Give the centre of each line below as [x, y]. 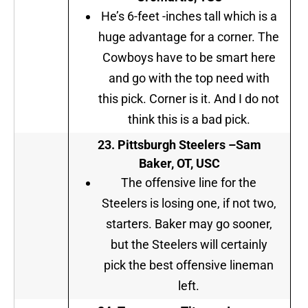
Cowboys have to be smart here [189, 58]
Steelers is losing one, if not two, [189, 203]
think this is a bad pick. [189, 120]
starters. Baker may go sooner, [189, 224]
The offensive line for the [189, 183]
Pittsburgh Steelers [172, 145]
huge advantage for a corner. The [189, 37]
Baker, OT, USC [179, 164]
